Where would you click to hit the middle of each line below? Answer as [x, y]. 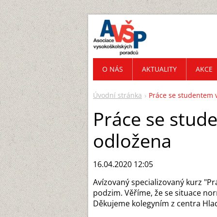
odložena [132, 140]
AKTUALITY [159, 69]
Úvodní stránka [117, 95]
